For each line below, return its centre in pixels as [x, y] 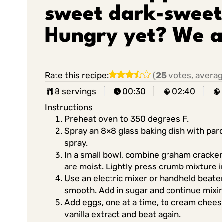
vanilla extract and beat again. [122, 214]
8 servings [75, 91]
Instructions [68, 107]
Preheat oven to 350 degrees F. [126, 119]
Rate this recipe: [76, 76]
